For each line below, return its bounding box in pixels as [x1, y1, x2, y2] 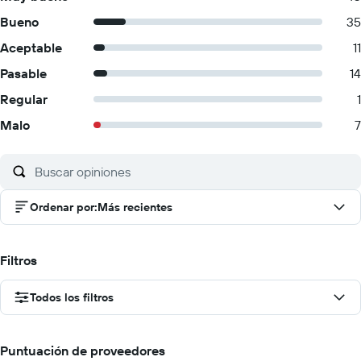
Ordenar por [30, 200, 94, 214]
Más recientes [98, 200, 172, 214]
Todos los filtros [30, 290, 114, 305]
